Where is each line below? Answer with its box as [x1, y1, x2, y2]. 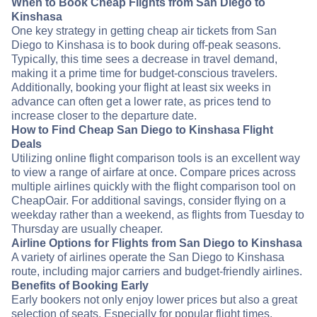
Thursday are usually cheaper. [11, 223, 163, 236]
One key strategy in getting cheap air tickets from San [11, 25, 277, 38]
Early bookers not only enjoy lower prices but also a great [11, 294, 297, 306]
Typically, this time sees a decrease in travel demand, [11, 53, 277, 66]
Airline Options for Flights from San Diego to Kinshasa [11, 237, 302, 250]
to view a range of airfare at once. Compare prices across [11, 166, 296, 179]
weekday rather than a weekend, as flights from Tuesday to [11, 209, 304, 221]
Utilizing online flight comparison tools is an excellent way [11, 152, 300, 165]
